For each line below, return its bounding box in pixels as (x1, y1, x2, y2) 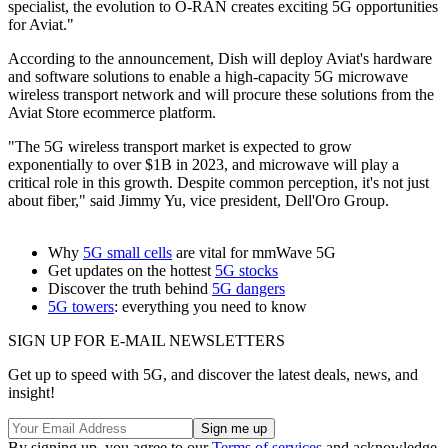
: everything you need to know (114, 297, 307, 315)
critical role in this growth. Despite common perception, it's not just (8, 173, 429, 191)
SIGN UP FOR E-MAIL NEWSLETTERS (8, 331, 285, 349)
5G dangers (212, 279, 285, 297)
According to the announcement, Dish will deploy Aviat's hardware (8, 49, 432, 67)
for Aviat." (8, 15, 74, 33)
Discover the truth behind (48, 279, 212, 297)
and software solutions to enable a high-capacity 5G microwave (8, 67, 408, 85)
